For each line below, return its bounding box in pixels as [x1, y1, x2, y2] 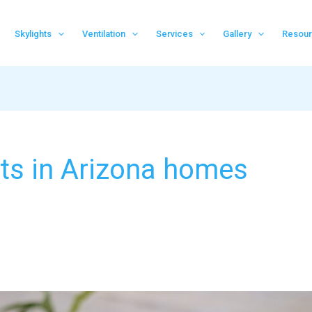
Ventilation [81, 28, 125, 39]
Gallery [223, 28, 252, 39]
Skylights [15, 28, 52, 39]
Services [155, 28, 193, 39]
